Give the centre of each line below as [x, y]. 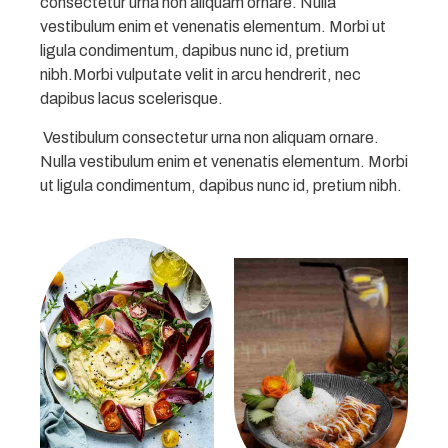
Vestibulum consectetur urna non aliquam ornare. [209, 137]
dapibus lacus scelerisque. [133, 98]
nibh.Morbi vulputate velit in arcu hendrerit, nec [200, 74]
